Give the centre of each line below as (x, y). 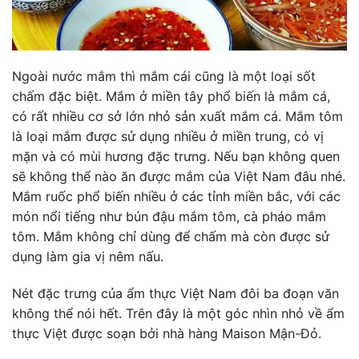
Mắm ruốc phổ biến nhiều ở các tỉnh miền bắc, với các (176, 197)
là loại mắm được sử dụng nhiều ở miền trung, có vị (168, 137)
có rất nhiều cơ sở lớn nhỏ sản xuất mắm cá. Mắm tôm (177, 117)
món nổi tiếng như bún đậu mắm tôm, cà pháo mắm (169, 217)
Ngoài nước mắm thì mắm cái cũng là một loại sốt (164, 77)
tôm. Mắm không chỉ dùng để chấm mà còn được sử (171, 237)
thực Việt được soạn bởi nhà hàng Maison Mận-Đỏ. (169, 334)
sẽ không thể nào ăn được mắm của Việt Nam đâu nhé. (179, 177)
